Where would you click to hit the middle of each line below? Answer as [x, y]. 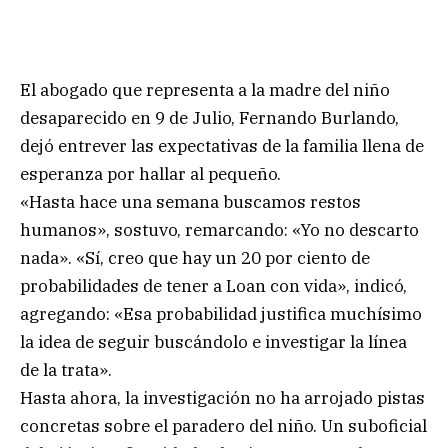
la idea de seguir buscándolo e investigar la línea [213, 341]
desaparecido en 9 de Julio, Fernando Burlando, [209, 117]
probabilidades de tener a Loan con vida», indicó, [213, 285]
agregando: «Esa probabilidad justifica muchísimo [221, 313]
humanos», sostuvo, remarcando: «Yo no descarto [219, 229]
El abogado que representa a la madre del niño [205, 89]
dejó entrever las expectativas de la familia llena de [222, 145]
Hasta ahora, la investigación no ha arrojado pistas [222, 397]
